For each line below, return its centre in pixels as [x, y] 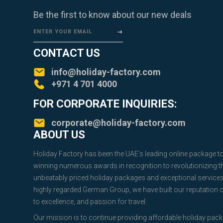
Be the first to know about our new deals [112, 15]
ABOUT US [59, 135]
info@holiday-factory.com [106, 72]
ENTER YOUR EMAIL [63, 32]
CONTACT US [67, 53]
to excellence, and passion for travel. [90, 202]
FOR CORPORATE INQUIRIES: [105, 104]
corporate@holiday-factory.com [118, 123]
